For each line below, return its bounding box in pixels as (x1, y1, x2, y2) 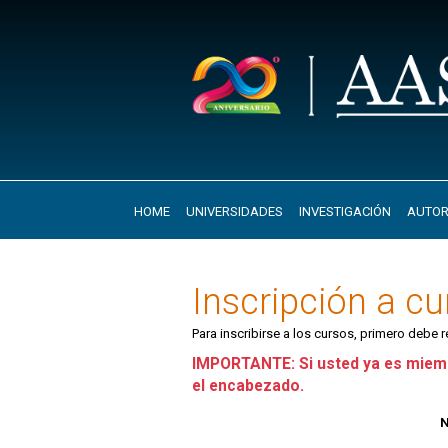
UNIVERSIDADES (185, 204, 283, 220)
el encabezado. (192, 376, 304, 395)
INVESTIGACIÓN (298, 204, 391, 220)
